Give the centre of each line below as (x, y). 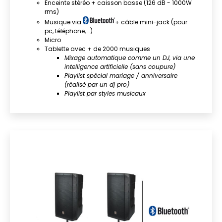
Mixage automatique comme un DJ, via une (130, 57)
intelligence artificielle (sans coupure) (120, 66)
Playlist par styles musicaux (105, 93)
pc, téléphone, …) (69, 31)
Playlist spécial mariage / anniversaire (121, 75)
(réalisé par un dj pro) (97, 84)
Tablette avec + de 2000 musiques (97, 49)
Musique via (64, 22)
